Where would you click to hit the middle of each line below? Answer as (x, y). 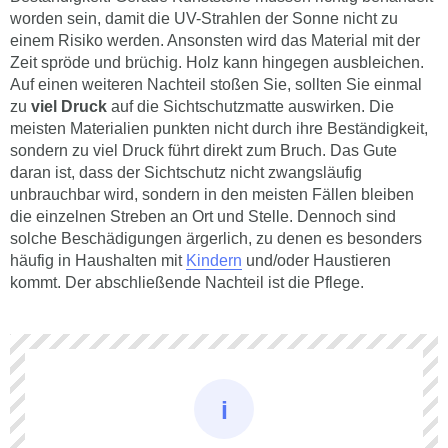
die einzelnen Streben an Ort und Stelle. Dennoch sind (203, 182)
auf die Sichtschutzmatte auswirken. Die (250, 72)
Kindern (214, 226)
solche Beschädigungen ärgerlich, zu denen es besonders (216, 204)
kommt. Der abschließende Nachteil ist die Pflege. (187, 248)
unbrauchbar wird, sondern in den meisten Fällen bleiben (212, 160)
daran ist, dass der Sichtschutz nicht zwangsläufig (186, 138)
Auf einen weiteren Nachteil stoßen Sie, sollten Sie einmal (216, 50)
